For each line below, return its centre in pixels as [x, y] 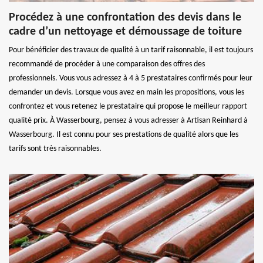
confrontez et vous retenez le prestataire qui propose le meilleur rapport [128, 106]
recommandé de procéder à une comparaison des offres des [107, 64]
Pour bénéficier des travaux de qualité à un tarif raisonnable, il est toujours [131, 50]
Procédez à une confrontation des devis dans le [125, 17]
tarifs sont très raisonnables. [55, 149]
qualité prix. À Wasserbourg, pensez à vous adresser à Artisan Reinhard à [128, 120]
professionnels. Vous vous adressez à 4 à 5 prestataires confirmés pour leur [131, 78]
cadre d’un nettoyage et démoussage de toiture [125, 31]
